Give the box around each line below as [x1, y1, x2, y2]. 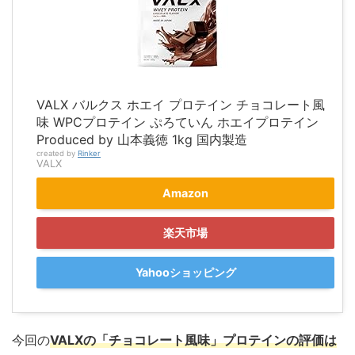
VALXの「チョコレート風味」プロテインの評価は [50, 332, 337, 349]
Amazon [162, 186, 208, 200]
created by [36, 149, 78, 158]
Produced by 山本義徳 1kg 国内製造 [36, 132, 247, 148]
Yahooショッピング [135, 265, 236, 280]
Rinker [78, 149, 101, 158]
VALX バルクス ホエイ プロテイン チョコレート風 [36, 97, 325, 113]
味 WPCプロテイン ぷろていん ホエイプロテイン [36, 114, 319, 131]
